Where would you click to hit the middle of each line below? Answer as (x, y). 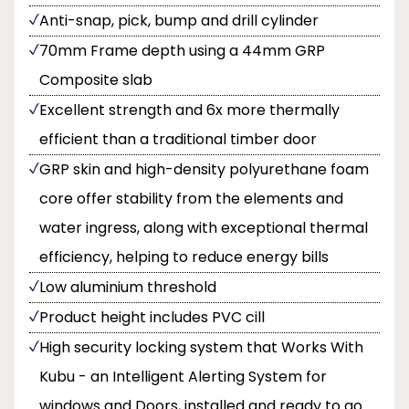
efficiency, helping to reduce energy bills (184, 257)
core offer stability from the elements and (191, 198)
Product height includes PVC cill (152, 317)
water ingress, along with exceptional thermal (204, 227)
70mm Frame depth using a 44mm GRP (182, 50)
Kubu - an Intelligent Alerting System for (183, 376)
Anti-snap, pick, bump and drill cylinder (179, 20)
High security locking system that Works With (201, 347)
